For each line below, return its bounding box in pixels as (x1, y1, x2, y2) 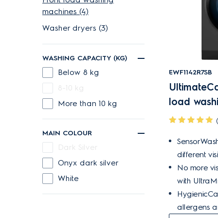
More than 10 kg (65, 99, 117, 108)
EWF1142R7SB (169, 68, 212, 76)
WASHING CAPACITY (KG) (42, 54, 127, 62)
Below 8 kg (63, 68, 99, 77)
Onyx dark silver (64, 158, 119, 167)
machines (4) (42, 7, 89, 16)
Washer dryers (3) (42, 23, 108, 33)
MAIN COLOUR (42, 129, 92, 137)
